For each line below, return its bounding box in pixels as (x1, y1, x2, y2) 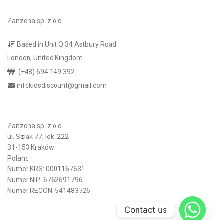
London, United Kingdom (7, 54, 82, 62)
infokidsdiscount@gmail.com (17, 81, 107, 89)
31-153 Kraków (7, 143, 54, 151)
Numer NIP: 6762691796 (7, 175, 82, 184)
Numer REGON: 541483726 (7, 186, 90, 194)
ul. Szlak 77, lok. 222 (7, 132, 69, 140)
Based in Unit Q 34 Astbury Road (17, 40, 116, 48)
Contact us (124, 204, 167, 215)
